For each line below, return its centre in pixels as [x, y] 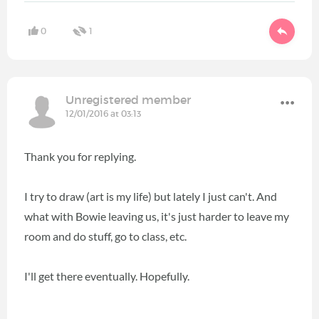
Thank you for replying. [81, 156]
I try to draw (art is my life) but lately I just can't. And [151, 196]
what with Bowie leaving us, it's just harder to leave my [157, 216]
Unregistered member [128, 99]
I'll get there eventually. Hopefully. [107, 276]
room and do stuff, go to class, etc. [106, 236]
